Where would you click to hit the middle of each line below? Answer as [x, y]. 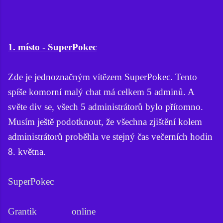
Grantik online [52, 211]
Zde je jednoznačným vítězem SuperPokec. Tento [103, 77]
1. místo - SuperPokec [52, 47]
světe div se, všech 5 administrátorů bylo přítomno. [106, 107]
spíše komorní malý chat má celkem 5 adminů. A [101, 92]
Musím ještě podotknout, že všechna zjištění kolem [105, 121]
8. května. [27, 151]
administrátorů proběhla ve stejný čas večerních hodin [110, 136]
